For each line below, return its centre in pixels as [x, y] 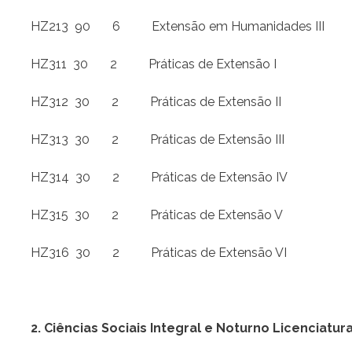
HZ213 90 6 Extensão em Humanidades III [178, 27]
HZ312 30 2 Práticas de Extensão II [156, 102]
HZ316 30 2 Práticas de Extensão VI [159, 253]
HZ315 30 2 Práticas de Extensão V [157, 215]
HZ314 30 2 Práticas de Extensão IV [159, 178]
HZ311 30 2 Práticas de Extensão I [154, 64]
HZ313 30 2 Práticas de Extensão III [158, 140]
